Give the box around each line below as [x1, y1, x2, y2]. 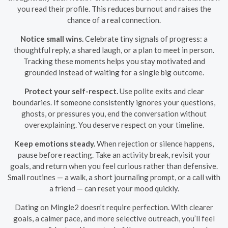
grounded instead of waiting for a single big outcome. [24, 67, 204, 77]
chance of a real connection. [67, 15, 161, 24]
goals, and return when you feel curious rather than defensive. [10, 161, 218, 170]
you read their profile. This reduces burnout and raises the [17, 4, 211, 13]
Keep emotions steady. [14, 138, 95, 148]
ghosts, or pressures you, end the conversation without [21, 108, 207, 118]
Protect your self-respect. [24, 86, 118, 96]
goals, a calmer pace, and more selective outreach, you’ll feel [13, 213, 215, 223]
